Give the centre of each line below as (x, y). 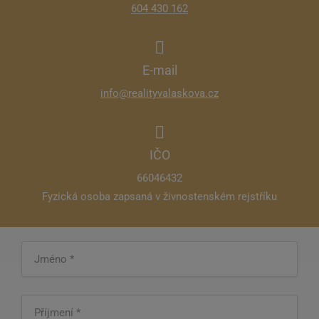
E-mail (159, 70)
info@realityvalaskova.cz (159, 93)
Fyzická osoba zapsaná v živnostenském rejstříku (159, 197)
